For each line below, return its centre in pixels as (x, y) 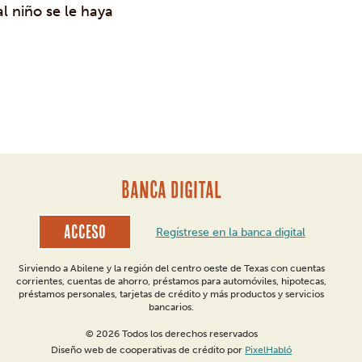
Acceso (84, 232)
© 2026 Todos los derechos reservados (171, 334)
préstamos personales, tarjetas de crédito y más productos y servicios (172, 294)
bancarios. (172, 307)
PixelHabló (269, 350)
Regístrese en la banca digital (230, 232)
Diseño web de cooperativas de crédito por (148, 350)
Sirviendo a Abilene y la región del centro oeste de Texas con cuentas (171, 268)
